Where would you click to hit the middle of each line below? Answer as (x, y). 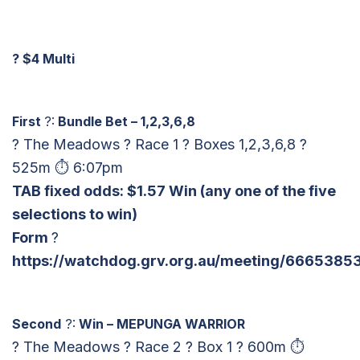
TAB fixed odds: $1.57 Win (106, 190)
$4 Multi (47, 58)
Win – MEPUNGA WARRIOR (160, 323)
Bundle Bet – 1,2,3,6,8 (125, 121)
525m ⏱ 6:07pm (67, 167)
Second (37, 323)
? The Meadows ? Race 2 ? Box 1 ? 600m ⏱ (158, 346)
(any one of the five (268, 190)
